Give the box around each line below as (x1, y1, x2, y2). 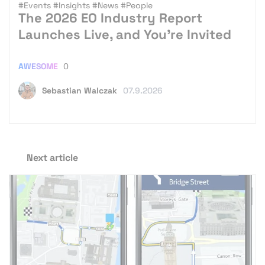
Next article (27, 151, 78, 164)
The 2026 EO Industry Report (18, 9, 202, 26)
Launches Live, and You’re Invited (18, 25, 231, 43)
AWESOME (18, 60, 60, 72)
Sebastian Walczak (42, 85, 117, 96)
